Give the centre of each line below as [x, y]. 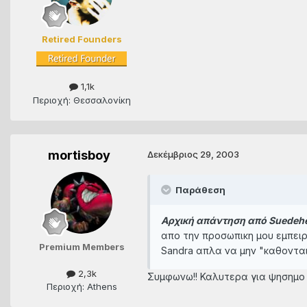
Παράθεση [199, 189]
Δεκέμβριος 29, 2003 [193, 154]
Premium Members [82, 246]
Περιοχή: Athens [82, 286]
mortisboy [79, 155]
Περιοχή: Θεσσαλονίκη [82, 100]
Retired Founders [82, 39]
